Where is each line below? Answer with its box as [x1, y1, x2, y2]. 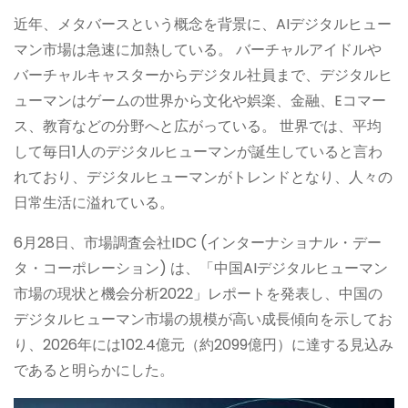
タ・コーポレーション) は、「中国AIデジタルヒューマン [14, 257, 388, 279]
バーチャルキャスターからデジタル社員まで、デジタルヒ [14, 64, 393, 86]
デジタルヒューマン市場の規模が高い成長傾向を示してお [14, 308, 393, 330]
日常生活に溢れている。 [14, 191, 174, 213]
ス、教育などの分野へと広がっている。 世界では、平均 [14, 115, 382, 137]
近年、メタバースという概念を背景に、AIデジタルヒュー [14, 13, 392, 35]
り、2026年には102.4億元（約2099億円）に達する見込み [14, 333, 393, 355]
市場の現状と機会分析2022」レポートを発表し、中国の [14, 282, 382, 304]
